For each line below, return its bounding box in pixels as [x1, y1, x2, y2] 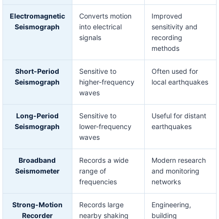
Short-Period [15, 67, 60, 76]
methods [151, 44, 179, 53]
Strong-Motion [12, 200, 63, 209]
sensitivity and [151, 22, 197, 31]
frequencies [79, 177, 117, 186]
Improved [151, 12, 182, 21]
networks [151, 177, 181, 186]
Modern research [151, 156, 206, 165]
